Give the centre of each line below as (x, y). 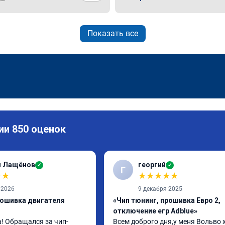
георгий (152, 165)
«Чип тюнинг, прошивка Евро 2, (167, 200)
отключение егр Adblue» (155, 211)
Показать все (113, 33)
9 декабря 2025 (160, 189)
